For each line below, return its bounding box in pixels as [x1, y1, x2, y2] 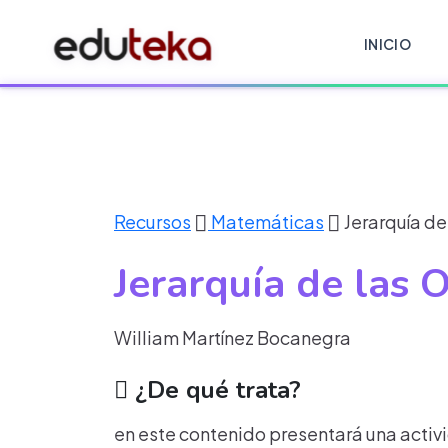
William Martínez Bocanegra [114, 326, 351, 349]
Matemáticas [208, 210, 324, 233]
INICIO [363, 34, 412, 53]
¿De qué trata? [128, 374, 301, 406]
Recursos [114, 210, 191, 233]
